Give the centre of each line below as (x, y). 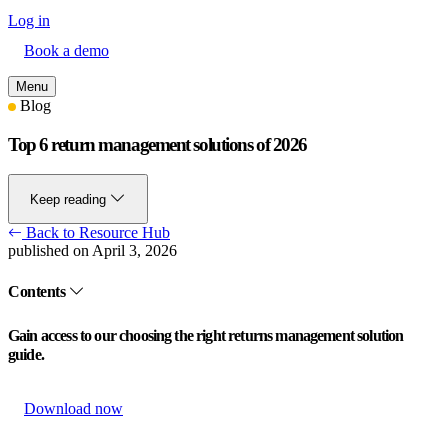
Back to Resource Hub (96, 233)
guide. (26, 354)
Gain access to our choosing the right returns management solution (206, 335)
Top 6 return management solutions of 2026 (157, 144)
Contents (38, 291)
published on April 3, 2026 (92, 251)
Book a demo (66, 50)
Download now (73, 408)
